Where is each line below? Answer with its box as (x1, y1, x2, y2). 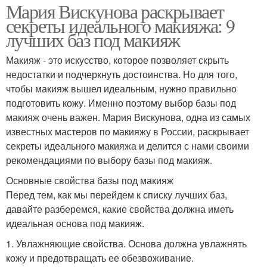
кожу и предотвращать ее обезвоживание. (6, 251, 194, 265)
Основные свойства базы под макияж (6, 173, 173, 188)
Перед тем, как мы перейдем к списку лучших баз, (6, 188, 227, 202)
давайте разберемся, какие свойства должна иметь (6, 202, 234, 216)
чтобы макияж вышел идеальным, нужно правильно (6, 82, 237, 96)
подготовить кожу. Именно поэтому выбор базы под (6, 96, 236, 110)
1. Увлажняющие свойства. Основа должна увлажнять (6, 237, 247, 251)
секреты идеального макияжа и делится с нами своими (6, 139, 249, 153)
